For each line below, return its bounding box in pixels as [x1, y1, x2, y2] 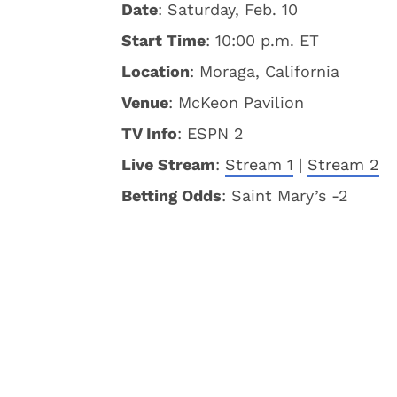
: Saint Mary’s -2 [222, 186, 348, 205]
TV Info [121, 124, 177, 143]
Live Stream [121, 155, 215, 174]
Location [121, 62, 190, 81]
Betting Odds [121, 186, 222, 205]
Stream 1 [225, 155, 293, 174]
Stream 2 [307, 155, 379, 174]
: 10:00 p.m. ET [206, 31, 319, 50]
